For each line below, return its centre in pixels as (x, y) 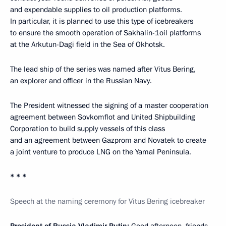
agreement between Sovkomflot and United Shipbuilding (103, 117)
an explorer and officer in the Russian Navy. (81, 80)
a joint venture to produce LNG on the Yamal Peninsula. (101, 152)
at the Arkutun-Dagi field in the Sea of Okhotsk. (88, 44)
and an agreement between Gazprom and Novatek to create (108, 140)
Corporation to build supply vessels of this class (88, 128)
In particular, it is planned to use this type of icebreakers (102, 21)
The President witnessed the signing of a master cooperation (109, 105)
